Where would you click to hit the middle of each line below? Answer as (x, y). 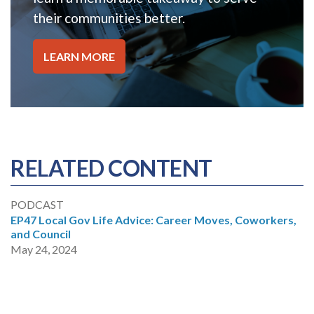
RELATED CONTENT (111, 168)
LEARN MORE (79, 56)
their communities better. (109, 18)
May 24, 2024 (44, 250)
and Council (41, 234)
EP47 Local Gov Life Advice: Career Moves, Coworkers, (153, 220)
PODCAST (37, 205)
